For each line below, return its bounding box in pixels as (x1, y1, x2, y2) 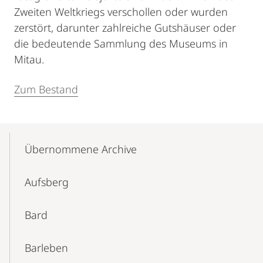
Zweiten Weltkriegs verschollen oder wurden (14, 5, 228, 19)
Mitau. (14, 52, 44, 66)
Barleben (25, 241, 68, 255)
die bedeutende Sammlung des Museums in (14, 36, 228, 50)
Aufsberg (25, 175, 69, 189)
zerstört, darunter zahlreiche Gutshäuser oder (14, 21, 236, 35)
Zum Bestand (14, 82, 78, 96)
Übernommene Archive (25, 142, 137, 156)
